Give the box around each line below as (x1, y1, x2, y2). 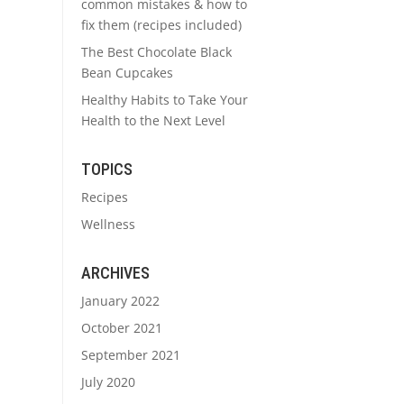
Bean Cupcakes (80, 64, 173, 82)
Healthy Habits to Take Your (80, 91, 248, 109)
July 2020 (80, 372, 135, 390)
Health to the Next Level (80, 112, 225, 130)
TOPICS (80, 160, 133, 179)
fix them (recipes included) (80, 16, 242, 34)
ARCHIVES (80, 262, 150, 282)
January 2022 (80, 291, 160, 309)
